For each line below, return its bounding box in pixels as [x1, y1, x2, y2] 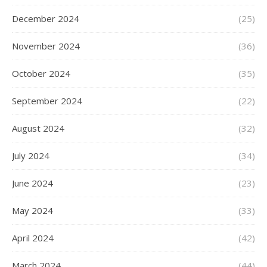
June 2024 [12, 177, 53, 190]
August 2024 [12, 122, 64, 135]
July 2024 [12, 150, 49, 162]
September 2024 [12, 95, 82, 107]
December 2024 [12, 13, 79, 25]
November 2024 [12, 40, 80, 52]
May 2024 [12, 204, 53, 217]
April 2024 [12, 232, 54, 244]
